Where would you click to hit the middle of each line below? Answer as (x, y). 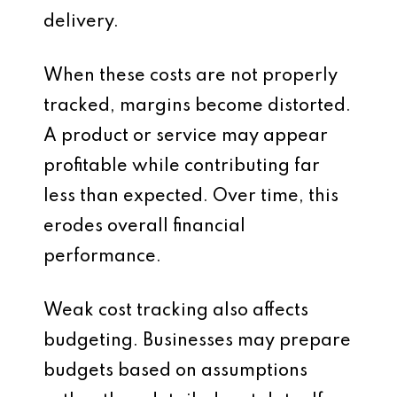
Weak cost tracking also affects (176, 311)
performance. (102, 257)
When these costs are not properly (191, 76)
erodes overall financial (144, 227)
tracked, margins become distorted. (197, 106)
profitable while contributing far (182, 167)
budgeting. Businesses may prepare (197, 341)
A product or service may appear (186, 136)
